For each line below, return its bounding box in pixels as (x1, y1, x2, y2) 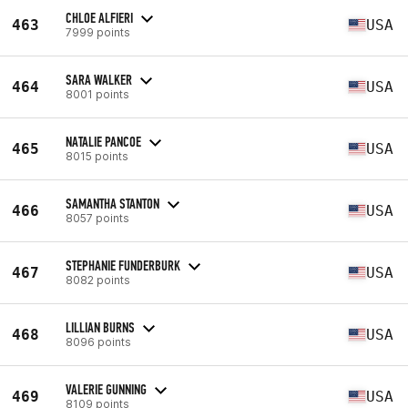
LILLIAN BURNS (66, 318, 135, 336)
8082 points (66, 272, 130, 287)
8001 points (66, 87, 129, 101)
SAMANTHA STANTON (66, 194, 159, 212)
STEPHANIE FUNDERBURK (66, 256, 180, 274)
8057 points (66, 210, 129, 225)
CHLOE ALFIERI (66, 8, 133, 26)
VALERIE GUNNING (66, 380, 147, 398)
